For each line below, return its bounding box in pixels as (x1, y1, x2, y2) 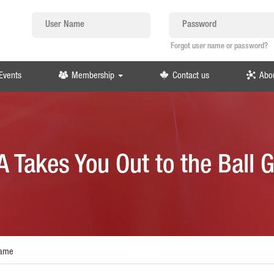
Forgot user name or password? (171, 43, 268, 51)
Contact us (172, 72, 210, 81)
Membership (71, 72, 114, 81)
